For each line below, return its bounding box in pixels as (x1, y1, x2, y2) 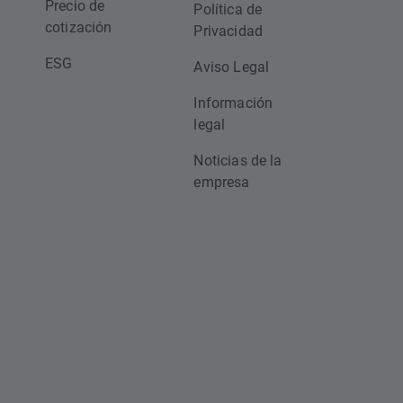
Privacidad (193, 21, 263, 40)
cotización (44, 17, 112, 36)
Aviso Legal (193, 57, 270, 76)
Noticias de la (193, 150, 282, 169)
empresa (193, 172, 250, 191)
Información (193, 93, 273, 112)
